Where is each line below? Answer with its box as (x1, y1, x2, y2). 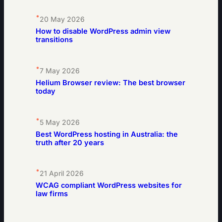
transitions (36, 35, 73, 45)
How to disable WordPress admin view (36, 27, 170, 36)
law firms (36, 189, 68, 199)
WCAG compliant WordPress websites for (36, 181, 182, 190)
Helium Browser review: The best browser (36, 78, 185, 87)
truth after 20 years (36, 138, 104, 147)
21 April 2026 (40, 169, 84, 178)
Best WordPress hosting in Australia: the (36, 129, 178, 139)
